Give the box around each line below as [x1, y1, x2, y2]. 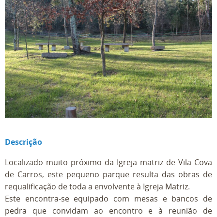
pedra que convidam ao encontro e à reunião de [5, 205, 212, 216]
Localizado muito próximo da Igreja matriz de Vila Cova [5, 156, 212, 168]
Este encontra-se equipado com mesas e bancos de [5, 193, 212, 204]
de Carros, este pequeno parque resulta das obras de [5, 169, 212, 180]
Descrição [5, 136, 42, 147]
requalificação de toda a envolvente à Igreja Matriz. [5, 181, 190, 192]
